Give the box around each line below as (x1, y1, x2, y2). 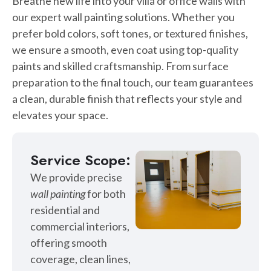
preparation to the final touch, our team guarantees (12, 76, 253, 90)
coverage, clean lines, (30, 252, 131, 266)
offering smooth (30, 235, 107, 249)
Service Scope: (30, 149, 131, 171)
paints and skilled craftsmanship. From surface (12, 59, 229, 73)
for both (85, 186, 126, 200)
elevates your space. (12, 108, 108, 122)
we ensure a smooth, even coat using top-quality (12, 43, 238, 57)
